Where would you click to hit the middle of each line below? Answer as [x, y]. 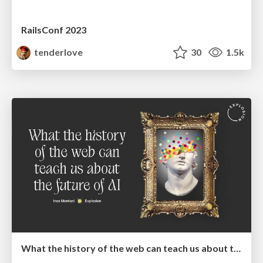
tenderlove [58, 52]
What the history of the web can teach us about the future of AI [237, 248]
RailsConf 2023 [54, 29]
